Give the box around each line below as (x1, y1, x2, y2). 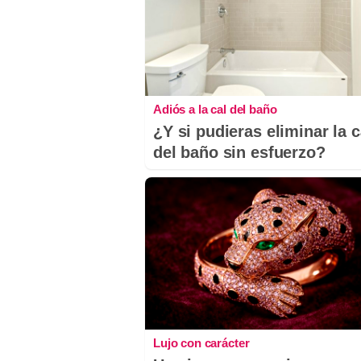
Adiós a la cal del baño (153, 102, 277, 116)
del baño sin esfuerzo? (153, 143, 326, 161)
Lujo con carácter (153, 336, 250, 351)
